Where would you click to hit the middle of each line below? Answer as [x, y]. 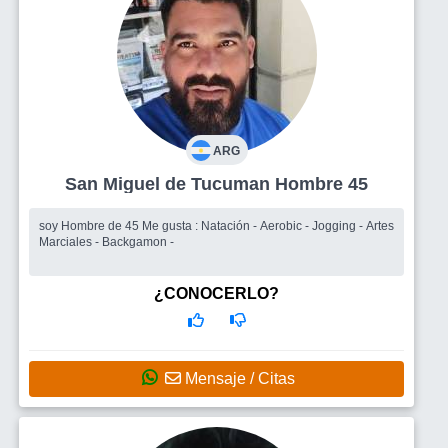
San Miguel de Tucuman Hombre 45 [321, 183]
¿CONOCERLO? [216, 293]
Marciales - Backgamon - [106, 241]
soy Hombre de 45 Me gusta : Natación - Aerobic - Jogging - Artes [90, 225]
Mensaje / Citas [238, 378]
